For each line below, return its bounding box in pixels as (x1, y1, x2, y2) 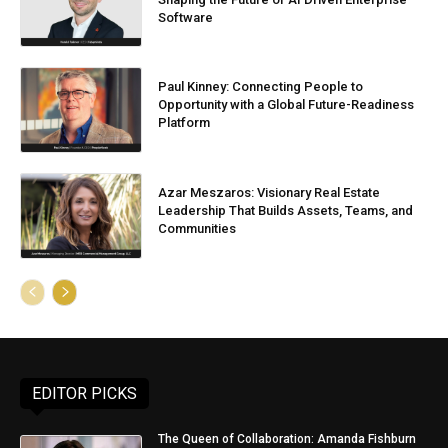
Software (158, 9, 214, 25)
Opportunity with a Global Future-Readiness (158, 97, 415, 113)
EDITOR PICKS (32, 383, 137, 403)
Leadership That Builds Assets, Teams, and (158, 202, 414, 218)
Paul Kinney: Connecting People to (158, 79, 364, 95)
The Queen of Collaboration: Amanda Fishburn (158, 431, 417, 446)
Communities (158, 220, 237, 236)
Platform (158, 115, 211, 131)
